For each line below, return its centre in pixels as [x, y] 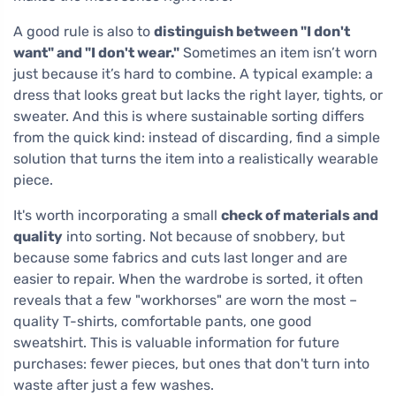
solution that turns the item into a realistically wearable [196, 159]
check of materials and [300, 216]
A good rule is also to [84, 32]
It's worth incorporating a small [117, 216]
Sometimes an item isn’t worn [278, 53]
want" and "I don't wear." [96, 53]
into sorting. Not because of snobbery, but [204, 237]
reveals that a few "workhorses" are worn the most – [185, 301]
